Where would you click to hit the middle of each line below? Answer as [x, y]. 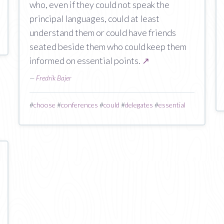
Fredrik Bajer [54, 78]
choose [45, 105]
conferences [80, 105]
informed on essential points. [86, 60]
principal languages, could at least [95, 18]
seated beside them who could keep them [108, 46]
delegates [139, 105]
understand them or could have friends [103, 32]
